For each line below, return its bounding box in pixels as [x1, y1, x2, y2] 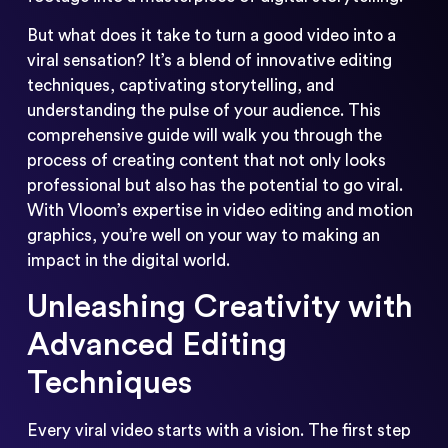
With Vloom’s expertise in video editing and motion [26, 202, 413, 220]
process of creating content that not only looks [26, 152, 386, 170]
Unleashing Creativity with [26, 290, 413, 323]
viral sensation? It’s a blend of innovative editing [26, 52, 392, 70]
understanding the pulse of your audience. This [26, 102, 381, 120]
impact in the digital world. [26, 252, 230, 270]
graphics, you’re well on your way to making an [26, 227, 380, 245]
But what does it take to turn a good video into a [26, 27, 396, 45]
